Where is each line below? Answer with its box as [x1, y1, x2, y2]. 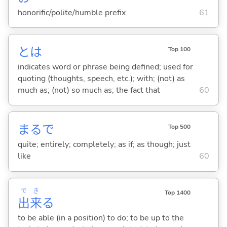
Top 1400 [164, 188, 191, 197]
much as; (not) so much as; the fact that [17, 84, 160, 96]
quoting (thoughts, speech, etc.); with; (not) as [17, 72, 185, 84]
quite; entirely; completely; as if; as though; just [17, 139, 191, 150]
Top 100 [168, 45, 191, 54]
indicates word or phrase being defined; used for [17, 61, 193, 72]
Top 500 [168, 123, 191, 131]
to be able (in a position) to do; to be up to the [17, 212, 184, 224]
